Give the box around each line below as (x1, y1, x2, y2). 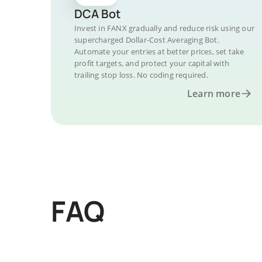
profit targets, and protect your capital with (74, 58, 229, 68)
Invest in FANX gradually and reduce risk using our (74, 23, 255, 33)
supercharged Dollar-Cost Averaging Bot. (74, 35, 219, 45)
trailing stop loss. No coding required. (74, 70, 208, 80)
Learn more (187, 87, 240, 100)
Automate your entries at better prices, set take (74, 46, 244, 57)
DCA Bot (74, 6, 120, 22)
